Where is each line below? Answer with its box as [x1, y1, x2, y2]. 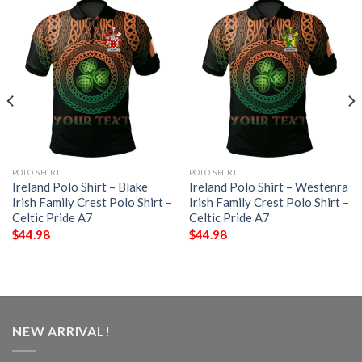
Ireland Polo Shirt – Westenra [188, 179, 348, 195]
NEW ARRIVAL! [12, 323, 111, 339]
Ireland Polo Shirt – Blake [11, 179, 148, 195]
